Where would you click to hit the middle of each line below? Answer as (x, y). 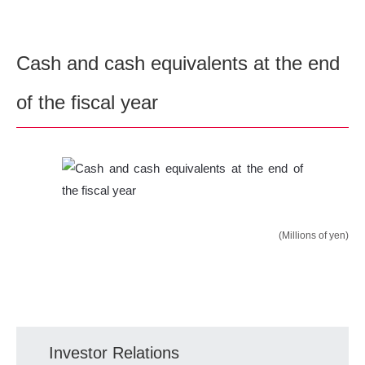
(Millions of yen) (314, 235)
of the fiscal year (87, 102)
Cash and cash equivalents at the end (178, 63)
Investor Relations (114, 353)
